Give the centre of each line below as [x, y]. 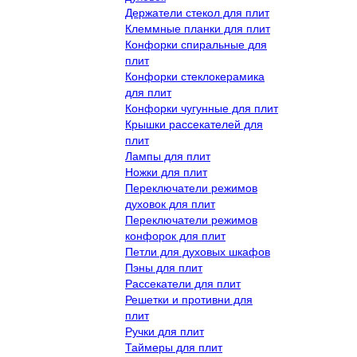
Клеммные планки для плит [198, 28]
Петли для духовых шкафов [198, 251]
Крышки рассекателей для [194, 124]
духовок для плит [170, 204]
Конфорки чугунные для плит [202, 108]
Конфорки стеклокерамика [195, 76]
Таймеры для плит [174, 347]
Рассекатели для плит [183, 283]
